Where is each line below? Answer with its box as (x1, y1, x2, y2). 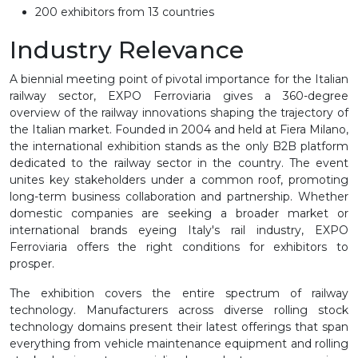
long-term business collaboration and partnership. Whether (10, 189, 348, 204)
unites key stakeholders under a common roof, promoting (10, 172, 348, 187)
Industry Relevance (10, 34, 244, 65)
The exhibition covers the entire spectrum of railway (10, 285, 348, 300)
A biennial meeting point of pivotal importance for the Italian (10, 71, 348, 86)
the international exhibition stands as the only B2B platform (10, 138, 348, 153)
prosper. (10, 256, 54, 271)
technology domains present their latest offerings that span (10, 319, 348, 334)
